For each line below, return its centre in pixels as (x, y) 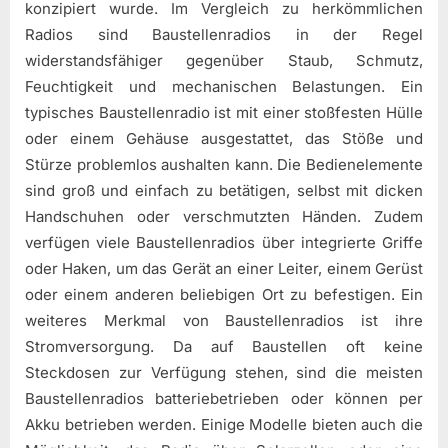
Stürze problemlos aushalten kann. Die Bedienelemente (224, 165)
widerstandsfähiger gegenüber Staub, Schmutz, (224, 61)
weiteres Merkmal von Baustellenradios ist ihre (224, 321)
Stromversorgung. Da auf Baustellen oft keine (224, 347)
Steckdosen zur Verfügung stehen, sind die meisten (224, 373)
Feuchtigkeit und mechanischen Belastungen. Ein (224, 87)
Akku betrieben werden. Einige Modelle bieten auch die (224, 425)
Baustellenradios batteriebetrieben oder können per (224, 399)
